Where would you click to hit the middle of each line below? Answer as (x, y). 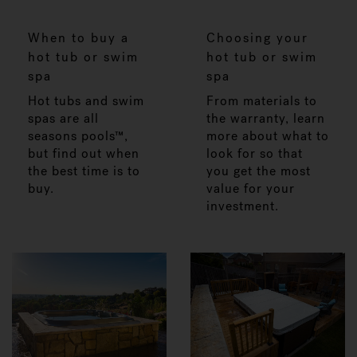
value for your (251, 188)
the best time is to (84, 171)
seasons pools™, (78, 135)
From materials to (262, 100)
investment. (243, 206)
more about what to (268, 135)
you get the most (259, 171)
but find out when (84, 153)
